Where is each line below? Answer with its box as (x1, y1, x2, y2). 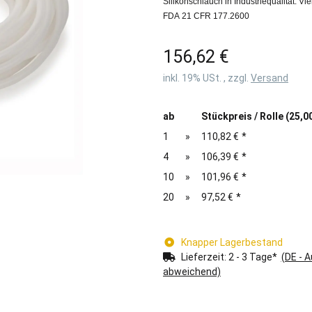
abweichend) (163, 266, 221, 278)
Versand (251, 72, 288, 84)
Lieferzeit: (180, 251, 228, 263)
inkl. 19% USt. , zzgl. (163, 72, 251, 84)
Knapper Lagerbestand (180, 237, 283, 249)
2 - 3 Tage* (228, 251, 281, 263)
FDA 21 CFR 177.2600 (163, 11, 249, 22)
